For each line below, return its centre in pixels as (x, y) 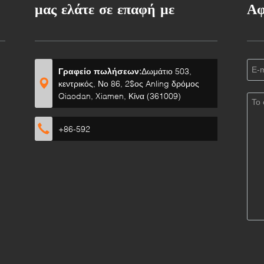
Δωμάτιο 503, (166, 71)
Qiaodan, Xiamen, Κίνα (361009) (120, 95)
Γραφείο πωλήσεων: (100, 71)
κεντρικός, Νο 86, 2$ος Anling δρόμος (129, 83)
